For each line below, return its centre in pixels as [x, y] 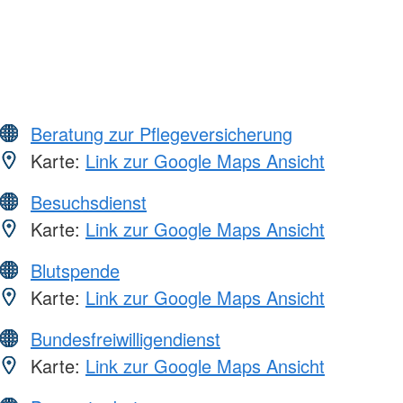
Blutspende [75, 270]
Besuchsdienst [89, 201]
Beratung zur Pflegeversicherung [161, 133]
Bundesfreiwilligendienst [125, 338]
